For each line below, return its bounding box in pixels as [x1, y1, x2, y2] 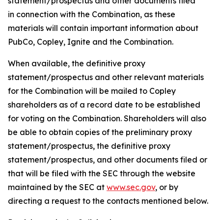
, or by [155, 182, 178, 192]
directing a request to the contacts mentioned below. [8, 196, 208, 206]
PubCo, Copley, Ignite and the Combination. [8, 37, 173, 47]
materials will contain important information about [8, 23, 198, 33]
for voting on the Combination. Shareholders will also [8, 113, 206, 123]
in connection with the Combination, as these [8, 9, 175, 19]
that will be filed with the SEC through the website [8, 168, 195, 178]
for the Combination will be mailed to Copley [8, 86, 176, 96]
